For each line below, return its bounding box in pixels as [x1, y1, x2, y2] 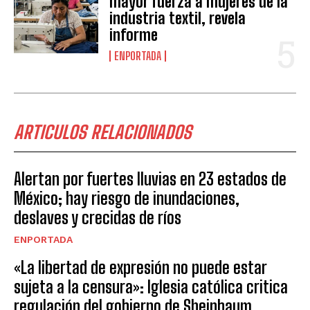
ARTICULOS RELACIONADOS [14, 120, 192, 143]
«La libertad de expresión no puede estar [14, 257, 267, 277]
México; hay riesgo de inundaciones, [14, 188, 239, 208]
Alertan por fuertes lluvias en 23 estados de [14, 168, 286, 189]
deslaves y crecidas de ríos [14, 207, 181, 228]
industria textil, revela [109, 8, 246, 28]
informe [109, 25, 158, 44]
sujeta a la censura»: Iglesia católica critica [14, 276, 288, 297]
